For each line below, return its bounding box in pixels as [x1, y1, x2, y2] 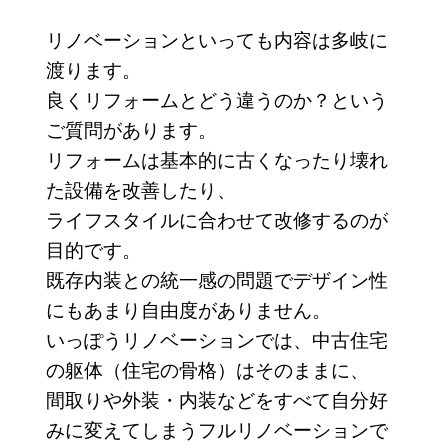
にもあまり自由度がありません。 [45, 295, 331, 323]
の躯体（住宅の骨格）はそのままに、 [45, 355, 369, 383]
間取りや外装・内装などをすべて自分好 [45, 385, 388, 413]
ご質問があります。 [45, 115, 217, 143]
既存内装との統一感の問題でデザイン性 [45, 265, 388, 293]
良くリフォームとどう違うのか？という [45, 85, 388, 113]
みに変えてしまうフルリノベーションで [45, 415, 388, 443]
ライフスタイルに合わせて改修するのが [45, 205, 388, 233]
